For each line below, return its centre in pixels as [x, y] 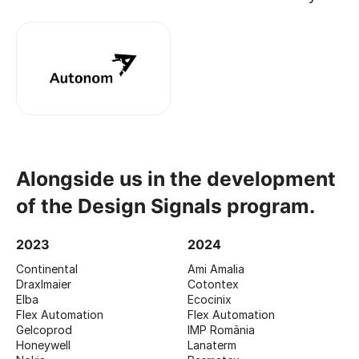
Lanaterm [212, 345]
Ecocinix [210, 299]
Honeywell [43, 345]
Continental [47, 268]
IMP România [221, 329]
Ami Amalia [216, 268]
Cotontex [213, 284]
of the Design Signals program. [165, 206]
